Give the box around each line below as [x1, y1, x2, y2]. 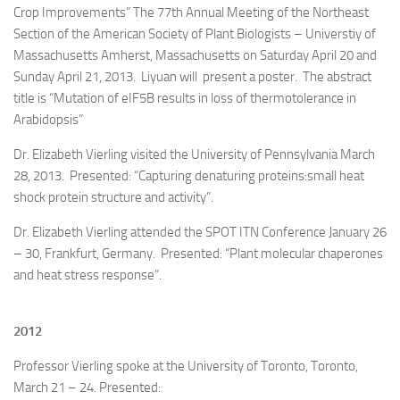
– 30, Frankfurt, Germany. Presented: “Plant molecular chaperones [13, 246, 383, 262]
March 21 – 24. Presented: [13, 379, 161, 396]
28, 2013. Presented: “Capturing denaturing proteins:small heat [13, 168, 364, 184]
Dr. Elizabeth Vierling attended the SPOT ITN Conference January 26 [13, 224, 387, 240]
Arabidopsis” [13, 112, 83, 128]
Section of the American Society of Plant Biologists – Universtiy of [13, 26, 376, 42]
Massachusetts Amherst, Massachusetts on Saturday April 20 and [13, 47, 377, 63]
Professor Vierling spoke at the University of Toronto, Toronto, [13, 358, 358, 374]
